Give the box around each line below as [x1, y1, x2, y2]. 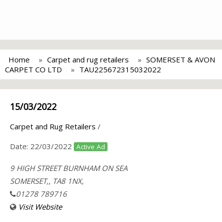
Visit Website [18, 202, 62, 212]
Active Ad [76, 142, 105, 151]
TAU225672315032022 [79, 64, 161, 74]
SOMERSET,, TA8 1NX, [10, 176, 84, 186]
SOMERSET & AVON [146, 55, 215, 64]
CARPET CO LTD [5, 64, 62, 74]
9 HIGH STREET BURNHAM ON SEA [10, 163, 127, 173]
